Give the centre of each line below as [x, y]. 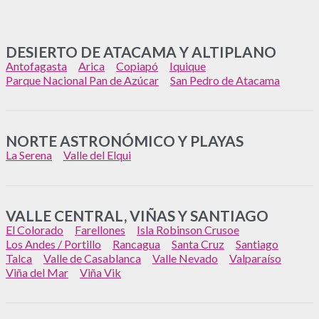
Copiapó [137, 66]
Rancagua [136, 244]
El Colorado [35, 229]
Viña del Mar [37, 272]
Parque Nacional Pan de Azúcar [82, 80]
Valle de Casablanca [92, 258]
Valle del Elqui [97, 155]
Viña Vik [100, 272]
